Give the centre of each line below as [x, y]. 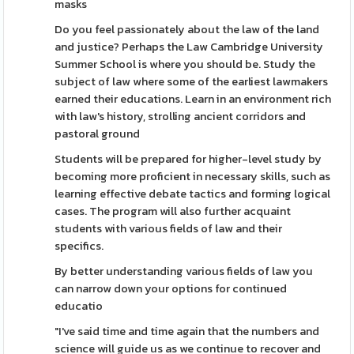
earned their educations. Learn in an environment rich [193, 99]
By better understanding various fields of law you [184, 271]
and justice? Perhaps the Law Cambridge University [189, 47]
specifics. [79, 246]
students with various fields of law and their [169, 228]
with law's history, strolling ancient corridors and [181, 116]
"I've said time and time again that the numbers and [187, 331]
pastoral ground [98, 134]
